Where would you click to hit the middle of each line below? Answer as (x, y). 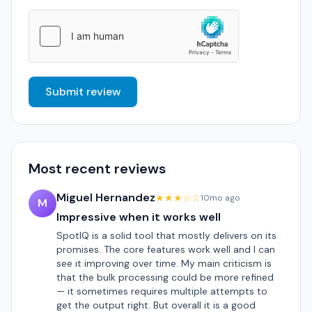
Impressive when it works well (139, 217)
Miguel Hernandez (106, 197)
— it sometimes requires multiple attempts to (162, 291)
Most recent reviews (97, 169)
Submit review (83, 92)
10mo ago (220, 198)
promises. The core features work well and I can (166, 249)
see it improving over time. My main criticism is (164, 263)
